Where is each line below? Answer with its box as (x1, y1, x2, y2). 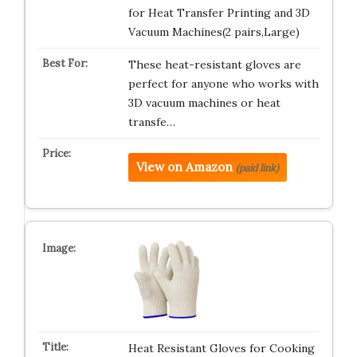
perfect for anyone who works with (127, 76, 319, 92)
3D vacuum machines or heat (127, 96, 280, 111)
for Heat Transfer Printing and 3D (127, 6, 310, 21)
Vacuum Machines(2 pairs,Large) (127, 25, 300, 40)
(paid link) (235, 162, 279, 175)
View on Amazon (135, 159, 233, 175)
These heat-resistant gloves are (127, 57, 301, 73)
